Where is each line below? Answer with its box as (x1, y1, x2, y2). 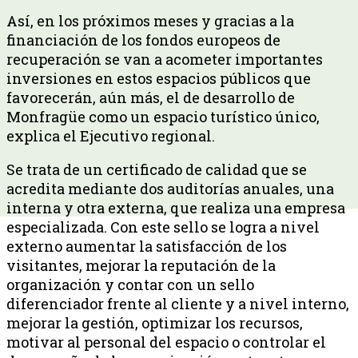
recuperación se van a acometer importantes (6, 49, 323, 69)
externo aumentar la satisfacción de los (6, 236, 287, 256)
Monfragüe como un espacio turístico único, (6, 106, 320, 126)
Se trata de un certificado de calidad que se (6, 159, 307, 179)
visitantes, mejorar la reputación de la (6, 255, 276, 275)
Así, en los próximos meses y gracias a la (6, 10, 294, 30)
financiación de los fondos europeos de (6, 30, 280, 50)
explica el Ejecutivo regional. (6, 125, 215, 145)
